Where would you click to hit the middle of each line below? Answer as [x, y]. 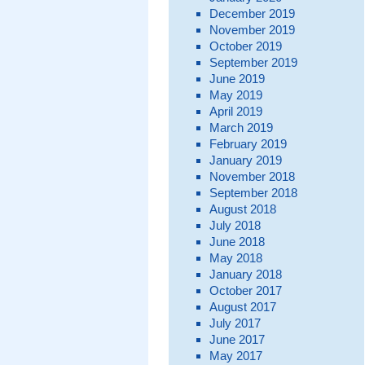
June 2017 [237, 339]
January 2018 [245, 274]
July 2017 [235, 323]
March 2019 [241, 127]
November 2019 [252, 29]
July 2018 [235, 225]
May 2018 [235, 257]
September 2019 [253, 62]
